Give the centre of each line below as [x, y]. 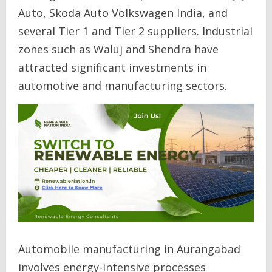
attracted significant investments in [112, 67]
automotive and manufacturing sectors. [123, 86]
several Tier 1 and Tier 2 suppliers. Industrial [135, 31]
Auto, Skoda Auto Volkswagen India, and [123, 13]
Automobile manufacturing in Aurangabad [129, 249]
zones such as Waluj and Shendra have [118, 49]
